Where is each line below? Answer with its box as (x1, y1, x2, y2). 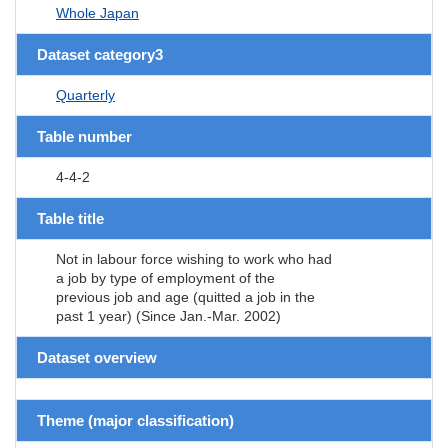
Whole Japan (56, 4, 139, 21)
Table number (37, 127, 132, 145)
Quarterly (56, 86, 115, 103)
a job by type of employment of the (56, 269, 275, 286)
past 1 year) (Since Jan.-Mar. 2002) (56, 307, 281, 324)
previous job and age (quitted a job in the (56, 288, 315, 305)
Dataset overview (37, 348, 157, 366)
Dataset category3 (37, 45, 163, 63)
